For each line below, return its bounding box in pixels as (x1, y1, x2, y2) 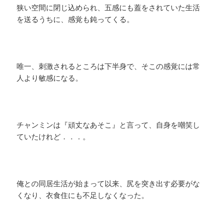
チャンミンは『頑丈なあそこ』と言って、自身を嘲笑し (17, 120, 200, 130)
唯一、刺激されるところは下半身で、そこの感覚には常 (17, 61, 200, 71)
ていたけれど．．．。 (17, 131, 90, 142)
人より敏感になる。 (17, 73, 83, 83)
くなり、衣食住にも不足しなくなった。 (17, 190, 149, 200)
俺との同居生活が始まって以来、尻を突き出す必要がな (17, 178, 200, 189)
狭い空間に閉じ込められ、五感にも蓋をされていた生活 (17, 2, 200, 13)
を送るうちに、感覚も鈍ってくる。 (17, 14, 134, 24)
